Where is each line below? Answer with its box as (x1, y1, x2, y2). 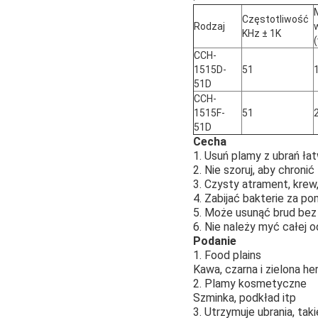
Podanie (193, 234, 236, 248)
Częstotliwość (242, 13, 309, 25)
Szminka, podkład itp (193, 290, 296, 305)
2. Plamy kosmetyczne (193, 276, 307, 290)
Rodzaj (194, 20, 225, 32)
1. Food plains (193, 248, 261, 262)
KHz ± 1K (242, 27, 281, 39)
